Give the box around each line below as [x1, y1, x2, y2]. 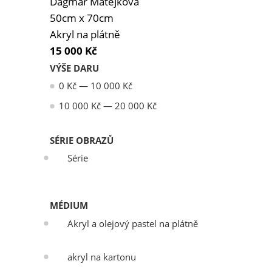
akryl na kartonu [67, 251, 136, 263]
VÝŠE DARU [50, 62, 99, 75]
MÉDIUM [50, 199, 88, 212]
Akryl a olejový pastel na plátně [67, 217, 198, 229]
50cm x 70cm [50, 11, 114, 25]
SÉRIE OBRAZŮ [50, 134, 114, 146]
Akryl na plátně [50, 27, 120, 42]
